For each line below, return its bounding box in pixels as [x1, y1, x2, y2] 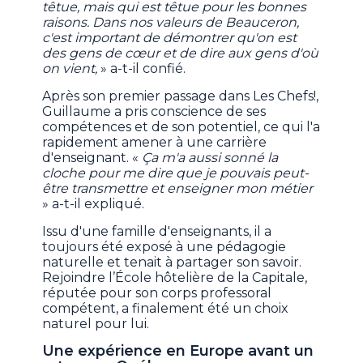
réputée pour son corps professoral [42, 285, 272, 301]
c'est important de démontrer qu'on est [42, 30, 297, 46]
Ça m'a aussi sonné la [142, 150, 279, 166]
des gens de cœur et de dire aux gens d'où [42, 45, 319, 62]
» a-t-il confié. [97, 61, 186, 77]
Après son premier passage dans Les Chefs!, [42, 88, 319, 105]
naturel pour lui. [42, 316, 150, 332]
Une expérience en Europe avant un [42, 342, 314, 361]
